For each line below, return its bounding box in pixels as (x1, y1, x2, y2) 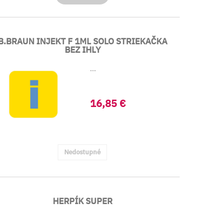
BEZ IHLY (64, 44, 101, 55)
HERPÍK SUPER (52, 196, 112, 207)
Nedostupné (64, 148, 101, 156)
